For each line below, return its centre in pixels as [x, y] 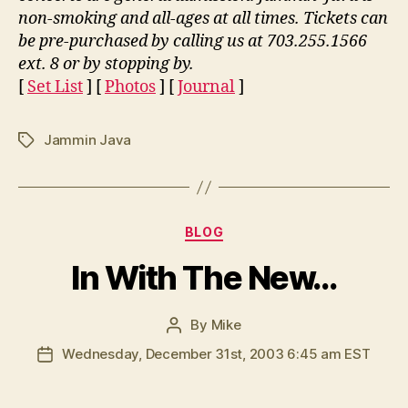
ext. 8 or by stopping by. [106, 64]
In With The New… [204, 277]
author [194, 345]
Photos [130, 87]
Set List [55, 87]
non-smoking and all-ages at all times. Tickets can [203, 19]
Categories [244, 228]
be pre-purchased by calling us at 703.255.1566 [193, 41]
